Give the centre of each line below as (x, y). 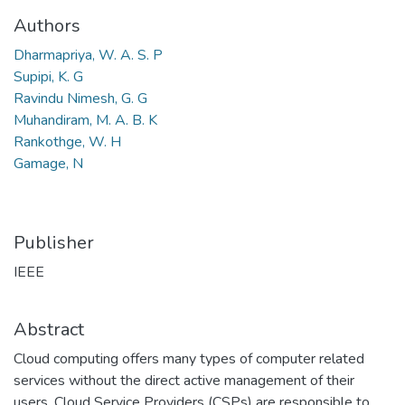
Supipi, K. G (48, 77)
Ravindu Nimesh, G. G (80, 99)
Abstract (49, 330)
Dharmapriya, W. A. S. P (88, 55)
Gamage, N (48, 164)
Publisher (54, 243)
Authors (47, 26)
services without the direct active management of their (184, 381)
